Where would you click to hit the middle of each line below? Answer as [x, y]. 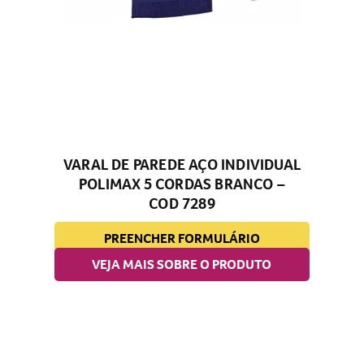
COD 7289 [182, 204]
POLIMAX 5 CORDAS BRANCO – [182, 184]
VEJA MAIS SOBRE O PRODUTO [182, 265]
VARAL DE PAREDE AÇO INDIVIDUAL [182, 165]
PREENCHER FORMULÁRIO [182, 239]
